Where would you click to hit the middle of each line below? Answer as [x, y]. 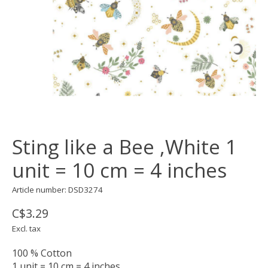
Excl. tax [26, 229]
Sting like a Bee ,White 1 [124, 147]
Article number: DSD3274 [57, 190]
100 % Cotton [42, 253]
